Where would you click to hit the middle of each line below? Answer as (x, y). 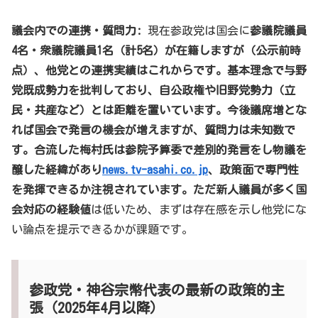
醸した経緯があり (57, 170)
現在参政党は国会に (196, 31)
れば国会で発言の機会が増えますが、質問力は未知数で (153, 130)
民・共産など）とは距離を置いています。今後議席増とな (159, 110)
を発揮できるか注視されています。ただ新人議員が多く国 (159, 190)
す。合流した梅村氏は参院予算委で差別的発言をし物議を (159, 150)
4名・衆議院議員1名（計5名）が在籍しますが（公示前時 (156, 51)
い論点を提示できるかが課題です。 (102, 230)
